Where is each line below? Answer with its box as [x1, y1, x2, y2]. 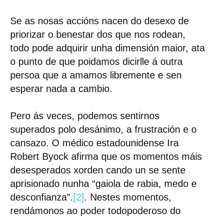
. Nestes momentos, [84, 192, 171, 202]
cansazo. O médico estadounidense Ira [10, 138, 179, 148]
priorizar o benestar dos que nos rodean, [10, 29, 186, 40]
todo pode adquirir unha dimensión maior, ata [10, 43, 205, 53]
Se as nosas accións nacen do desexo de [10, 15, 189, 26]
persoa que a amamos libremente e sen [10, 70, 182, 80]
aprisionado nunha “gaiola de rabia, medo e [10, 178, 197, 189]
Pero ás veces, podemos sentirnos [10, 110, 159, 121]
